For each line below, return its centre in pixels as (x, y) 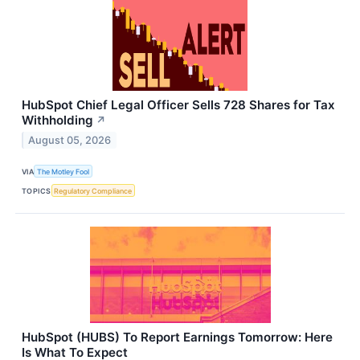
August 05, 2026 (70, 140)
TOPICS (37, 190)
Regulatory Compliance (93, 190)
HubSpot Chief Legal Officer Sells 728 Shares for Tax (178, 105)
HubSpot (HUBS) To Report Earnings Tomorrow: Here (177, 337)
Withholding (57, 121)
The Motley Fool (63, 171)
